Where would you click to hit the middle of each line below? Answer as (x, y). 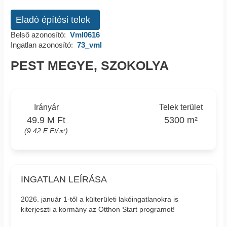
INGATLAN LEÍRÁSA (64, 180)
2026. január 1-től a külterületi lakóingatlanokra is (100, 199)
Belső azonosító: (38, 34)
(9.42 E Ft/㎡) (46, 131)
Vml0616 (85, 34)
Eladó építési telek (53, 20)
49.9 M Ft (46, 120)
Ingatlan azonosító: (42, 45)
